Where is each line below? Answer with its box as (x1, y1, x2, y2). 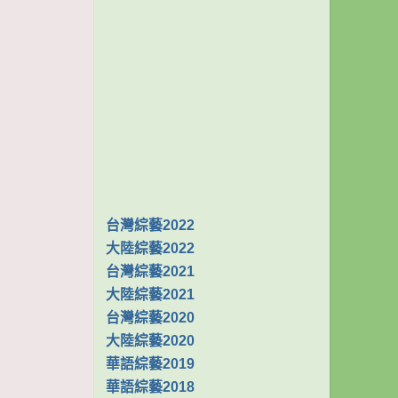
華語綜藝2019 (106, 355, 195, 371)
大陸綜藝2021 (106, 286, 195, 302)
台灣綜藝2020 (106, 309, 195, 325)
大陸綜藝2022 (106, 240, 195, 256)
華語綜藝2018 (106, 378, 195, 394)
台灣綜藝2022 (106, 217, 195, 233)
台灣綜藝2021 (106, 263, 195, 279)
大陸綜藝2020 (106, 332, 195, 348)
